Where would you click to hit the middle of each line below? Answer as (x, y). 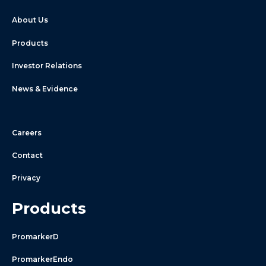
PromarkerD (35, 236)
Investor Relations (47, 66)
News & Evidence (45, 88)
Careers (27, 132)
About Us (30, 20)
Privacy (26, 178)
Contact (27, 155)
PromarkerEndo (42, 259)
